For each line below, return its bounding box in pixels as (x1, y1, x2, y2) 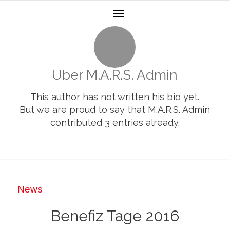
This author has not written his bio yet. (30, 91, 200, 102)
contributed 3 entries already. (50, 117, 180, 128)
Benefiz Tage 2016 (50, 207, 180, 225)
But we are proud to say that (20, 104, 148, 115)
